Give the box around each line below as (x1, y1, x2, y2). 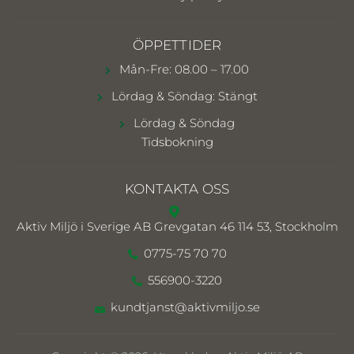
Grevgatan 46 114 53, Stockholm (153, 219, 338, 235)
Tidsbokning (141, 134, 213, 149)
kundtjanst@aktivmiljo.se (110, 299, 260, 315)
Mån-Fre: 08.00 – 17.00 (116, 62, 249, 77)
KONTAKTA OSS (124, 181, 230, 197)
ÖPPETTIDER (132, 37, 222, 53)
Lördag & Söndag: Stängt (107, 88, 258, 104)
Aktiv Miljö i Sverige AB (16, 219, 154, 235)
